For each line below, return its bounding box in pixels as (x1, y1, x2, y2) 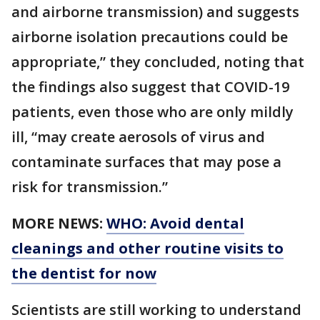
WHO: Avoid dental (106, 214, 244, 234)
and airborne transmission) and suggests (11, 2, 299, 22)
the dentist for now (11, 264, 156, 284)
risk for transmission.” (11, 177, 168, 197)
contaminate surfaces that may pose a (11, 152, 281, 172)
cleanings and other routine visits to (11, 239, 284, 259)
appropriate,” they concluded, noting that (11, 52, 304, 72)
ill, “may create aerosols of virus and (11, 127, 265, 147)
